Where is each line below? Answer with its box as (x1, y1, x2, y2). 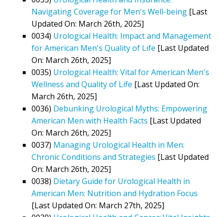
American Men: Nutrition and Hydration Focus (31, 187, 198, 199)
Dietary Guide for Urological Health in (53, 175, 190, 186)
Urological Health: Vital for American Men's (53, 66, 209, 77)
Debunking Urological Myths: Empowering (53, 103, 207, 114)
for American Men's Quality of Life (31, 42, 155, 53)
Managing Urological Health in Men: (53, 139, 185, 150)
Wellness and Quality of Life (31, 78, 132, 90)
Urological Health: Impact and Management (53, 30, 211, 41)
